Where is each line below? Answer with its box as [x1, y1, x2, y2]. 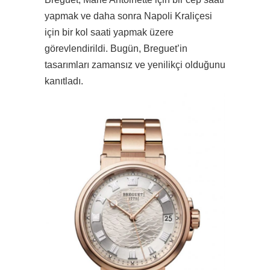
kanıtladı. [45, 76, 83, 87]
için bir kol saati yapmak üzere [45, 27, 174, 38]
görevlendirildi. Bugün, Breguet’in [45, 43, 187, 54]
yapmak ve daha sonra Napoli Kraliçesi [45, 11, 212, 22]
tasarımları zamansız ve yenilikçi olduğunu [45, 60, 225, 71]
